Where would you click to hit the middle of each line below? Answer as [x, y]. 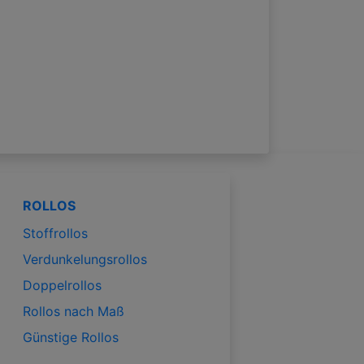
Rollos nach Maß [74, 311]
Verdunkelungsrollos [85, 259]
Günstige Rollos [71, 337]
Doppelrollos [62, 285]
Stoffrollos [55, 233]
